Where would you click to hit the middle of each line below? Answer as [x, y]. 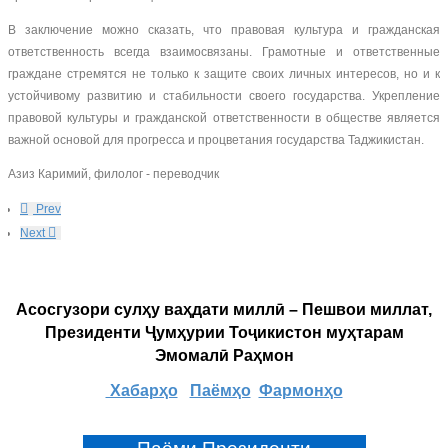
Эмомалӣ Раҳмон [224, 355]
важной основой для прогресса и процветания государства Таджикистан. [216, 140]
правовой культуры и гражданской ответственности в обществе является [224, 118]
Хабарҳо [141, 390]
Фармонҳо [300, 390]
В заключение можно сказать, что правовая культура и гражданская [224, 30]
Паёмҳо [220, 390]
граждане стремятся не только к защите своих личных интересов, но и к [224, 74]
